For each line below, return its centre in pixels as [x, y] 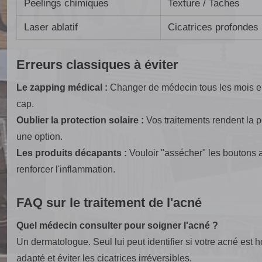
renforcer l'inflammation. [66, 170]
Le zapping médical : [62, 88]
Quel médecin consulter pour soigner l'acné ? [117, 226]
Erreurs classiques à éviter [97, 65]
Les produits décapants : [72, 153]
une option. [39, 137]
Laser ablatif [51, 27]
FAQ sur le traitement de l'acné [109, 203]
